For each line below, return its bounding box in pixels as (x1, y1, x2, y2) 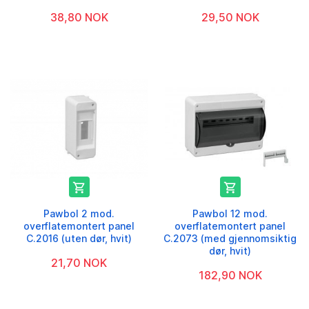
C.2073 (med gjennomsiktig (163, 232, 297, 245)
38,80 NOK (50, 10, 108, 25)
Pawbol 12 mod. (192, 208, 268, 220)
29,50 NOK (201, 10, 259, 25)
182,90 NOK (198, 268, 262, 283)
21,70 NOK (51, 256, 107, 270)
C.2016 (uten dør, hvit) (26, 232, 132, 245)
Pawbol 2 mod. (43, 208, 114, 220)
